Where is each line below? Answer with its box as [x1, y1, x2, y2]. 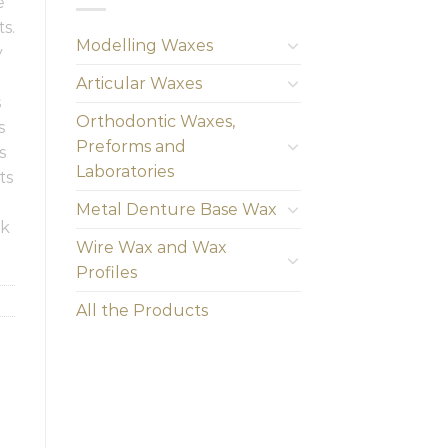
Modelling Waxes [76, 35, 213, 55]
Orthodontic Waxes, [76, 111, 235, 131]
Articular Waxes [76, 73, 202, 93]
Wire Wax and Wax [76, 237, 227, 257]
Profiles [76, 262, 137, 282]
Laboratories [76, 161, 174, 181]
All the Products [76, 300, 208, 320]
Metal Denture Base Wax [76, 199, 277, 219]
